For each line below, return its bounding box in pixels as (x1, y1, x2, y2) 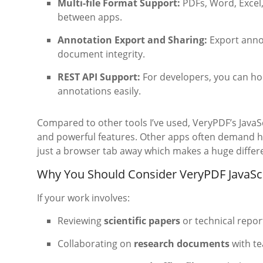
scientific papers (104, 214, 180, 228)
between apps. (58, 11, 122, 24)
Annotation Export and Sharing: (58, 33, 207, 47)
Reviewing (58, 214, 104, 228)
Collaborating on (58, 237, 134, 251)
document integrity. (58, 48, 145, 61)
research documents (134, 237, 230, 251)
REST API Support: (58, 70, 140, 84)
